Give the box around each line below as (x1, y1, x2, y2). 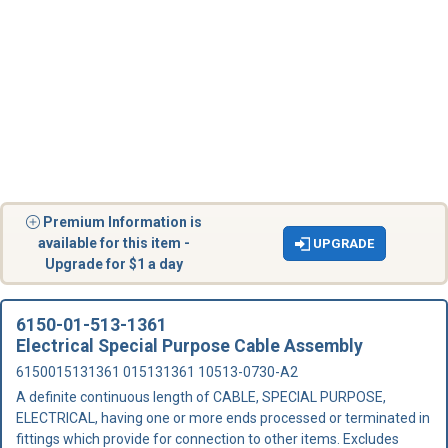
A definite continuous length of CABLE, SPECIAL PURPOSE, (16, 389, 386, 405)
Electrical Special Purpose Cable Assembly (16, 336, 363, 356)
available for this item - (37, 235, 190, 251)
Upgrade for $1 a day (44, 256, 183, 272)
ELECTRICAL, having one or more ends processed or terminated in (16, 410, 430, 426)
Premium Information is (42, 214, 202, 230)
